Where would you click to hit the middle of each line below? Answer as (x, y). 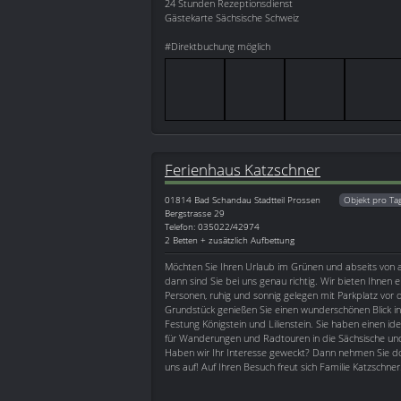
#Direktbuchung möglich (218, 47)
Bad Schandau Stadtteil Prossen (257, 200)
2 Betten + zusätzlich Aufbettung (230, 240)
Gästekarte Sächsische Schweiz (232, 18)
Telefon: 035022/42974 (212, 227)
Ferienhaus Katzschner (243, 170)
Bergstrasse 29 (195, 213)
